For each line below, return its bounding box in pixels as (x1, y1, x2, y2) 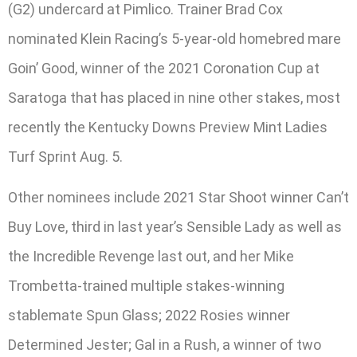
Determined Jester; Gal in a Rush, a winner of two (8, 336, 321, 354)
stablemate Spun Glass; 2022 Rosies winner (8, 307, 290, 324)
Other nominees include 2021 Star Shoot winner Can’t (8, 189, 349, 206)
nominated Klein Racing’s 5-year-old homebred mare (8, 29, 341, 47)
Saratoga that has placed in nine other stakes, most (8, 88, 340, 106)
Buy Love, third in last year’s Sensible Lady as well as (8, 218, 342, 236)
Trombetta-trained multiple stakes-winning (8, 277, 284, 295)
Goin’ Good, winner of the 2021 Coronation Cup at (8, 59, 320, 76)
